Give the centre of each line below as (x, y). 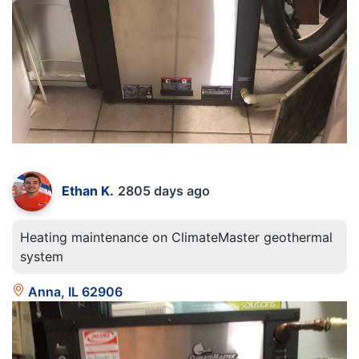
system (42, 256)
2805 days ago (164, 190)
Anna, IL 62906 (74, 291)
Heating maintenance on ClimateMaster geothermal (176, 237)
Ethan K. (88, 190)
